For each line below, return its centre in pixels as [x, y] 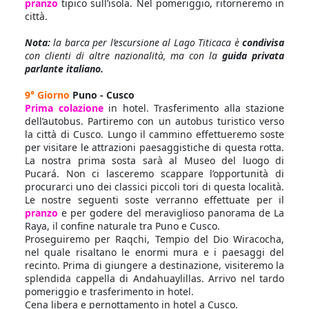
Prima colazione [67, 108]
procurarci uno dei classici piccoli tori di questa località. [154, 187]
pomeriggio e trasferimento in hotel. [109, 291]
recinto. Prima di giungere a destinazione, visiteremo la [154, 265]
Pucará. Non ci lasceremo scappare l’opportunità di [154, 173]
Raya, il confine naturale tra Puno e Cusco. [122, 226]
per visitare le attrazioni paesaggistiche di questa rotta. [154, 147]
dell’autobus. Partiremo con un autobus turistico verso [154, 121]
